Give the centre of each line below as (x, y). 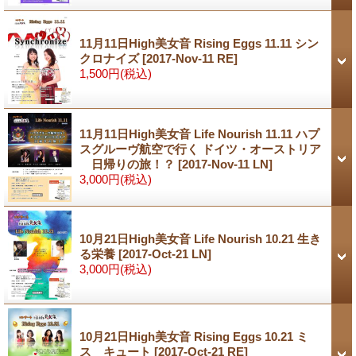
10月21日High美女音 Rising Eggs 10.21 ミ (194, 336)
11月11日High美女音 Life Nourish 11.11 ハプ (199, 133)
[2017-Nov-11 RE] (190, 58)
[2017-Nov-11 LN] (225, 164)
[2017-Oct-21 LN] (165, 253)
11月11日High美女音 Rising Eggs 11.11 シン (199, 43)
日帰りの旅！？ (129, 164)
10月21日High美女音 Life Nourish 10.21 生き (200, 238)
